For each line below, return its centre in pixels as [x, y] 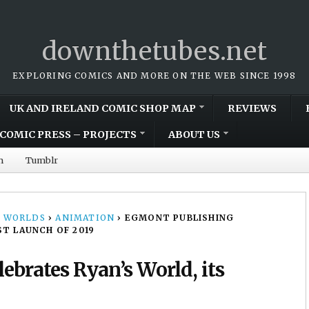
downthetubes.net [154, 51]
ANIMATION [85, 217]
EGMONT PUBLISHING [179, 217]
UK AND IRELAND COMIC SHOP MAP [103, 108]
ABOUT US [194, 134]
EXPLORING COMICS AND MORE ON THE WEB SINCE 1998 [154, 75]
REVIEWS [252, 108]
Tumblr [42, 160]
